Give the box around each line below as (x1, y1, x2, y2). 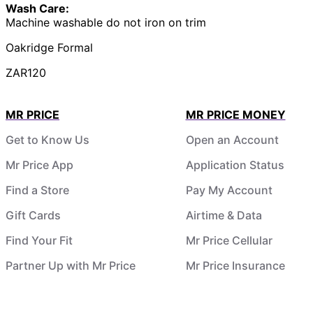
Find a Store (6, 182, 69, 197)
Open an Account (185, 132, 279, 147)
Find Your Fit (6, 233, 73, 247)
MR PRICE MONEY (185, 107, 286, 122)
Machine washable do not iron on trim (6, 15, 206, 29)
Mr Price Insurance (185, 258, 285, 272)
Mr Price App (6, 157, 73, 172)
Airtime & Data (185, 208, 262, 222)
